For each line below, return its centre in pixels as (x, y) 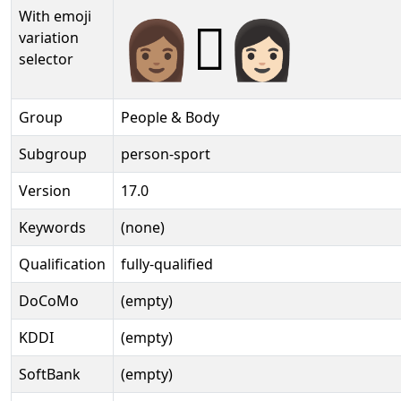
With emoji (55, 16)
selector (46, 59)
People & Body (170, 117)
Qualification (62, 264)
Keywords (52, 227)
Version (45, 191)
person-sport (166, 154)
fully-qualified (167, 264)
